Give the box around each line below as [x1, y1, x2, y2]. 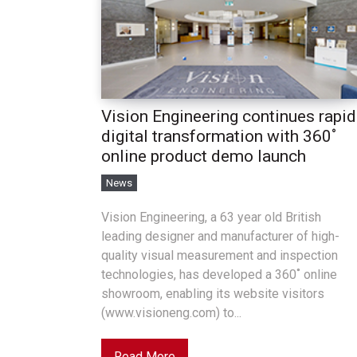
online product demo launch [101, 147, 306, 166]
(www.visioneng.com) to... [101, 305, 241, 320]
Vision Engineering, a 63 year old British [101, 210, 321, 225]
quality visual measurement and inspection [101, 248, 338, 263]
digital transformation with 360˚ [101, 127, 336, 146]
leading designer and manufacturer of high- [101, 229, 339, 244]
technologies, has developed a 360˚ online [101, 267, 337, 282]
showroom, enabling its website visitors [101, 286, 324, 301]
